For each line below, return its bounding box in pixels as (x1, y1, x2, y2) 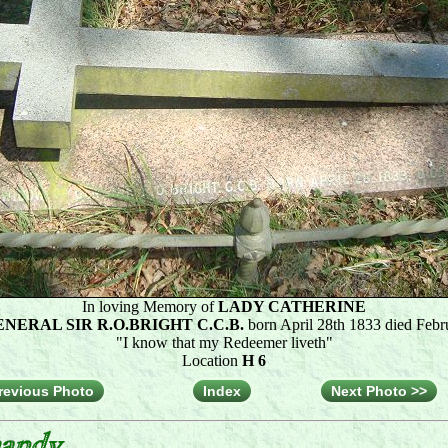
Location (182, 352, 242, 369)
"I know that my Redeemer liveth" (115, 334, 333, 351)
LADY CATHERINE (218, 298, 366, 315)
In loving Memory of (82, 298, 218, 315)
